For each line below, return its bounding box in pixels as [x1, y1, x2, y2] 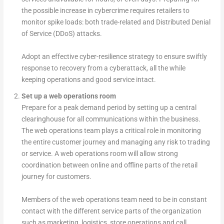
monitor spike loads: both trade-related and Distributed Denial [21, 17, 210, 26]
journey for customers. [21, 172, 91, 180]
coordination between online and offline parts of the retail [21, 160, 197, 169]
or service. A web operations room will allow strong [21, 149, 178, 157]
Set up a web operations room [21, 91, 116, 100]
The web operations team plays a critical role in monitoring [21, 126, 201, 134]
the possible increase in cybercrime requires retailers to [21, 6, 189, 14]
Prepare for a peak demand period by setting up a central [21, 103, 196, 111]
